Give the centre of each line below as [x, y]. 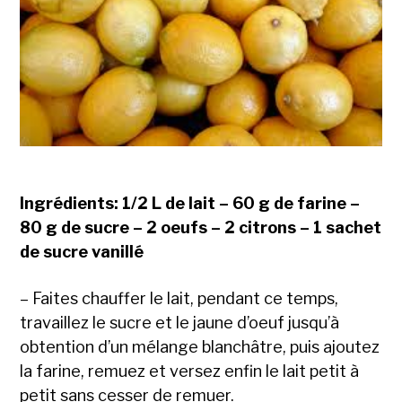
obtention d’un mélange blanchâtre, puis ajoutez [200, 347]
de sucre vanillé [82, 252]
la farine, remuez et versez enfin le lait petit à [190, 371]
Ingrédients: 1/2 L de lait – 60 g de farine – [190, 204]
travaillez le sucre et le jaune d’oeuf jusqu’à [180, 323]
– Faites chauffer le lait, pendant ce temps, [179, 299]
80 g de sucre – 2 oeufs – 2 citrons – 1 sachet [201, 228]
